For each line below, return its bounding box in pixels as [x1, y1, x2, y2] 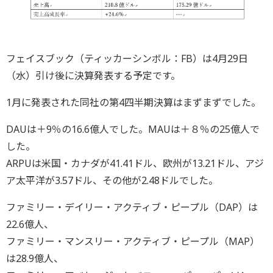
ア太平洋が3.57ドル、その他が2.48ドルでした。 [6, 174, 218, 188]
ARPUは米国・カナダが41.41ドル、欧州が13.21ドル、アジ [6, 157, 264, 171]
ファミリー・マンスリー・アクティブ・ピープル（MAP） [6, 235, 260, 249]
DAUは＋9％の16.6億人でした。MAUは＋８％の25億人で [6, 122, 260, 136]
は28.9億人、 [6, 252, 63, 266]
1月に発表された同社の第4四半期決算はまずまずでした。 [6, 96, 261, 110]
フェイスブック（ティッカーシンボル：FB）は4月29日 [6, 52, 248, 66]
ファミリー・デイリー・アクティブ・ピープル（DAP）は [6, 200, 258, 214]
